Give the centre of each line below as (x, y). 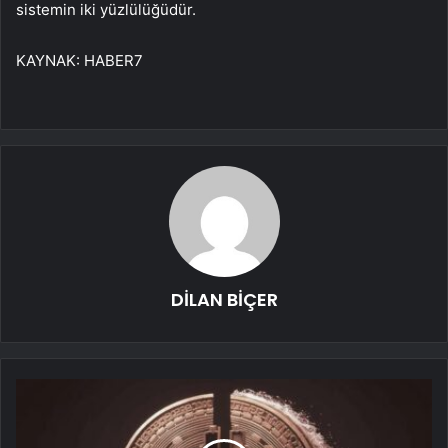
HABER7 (113, 61)
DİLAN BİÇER (224, 300)
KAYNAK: (50, 61)
